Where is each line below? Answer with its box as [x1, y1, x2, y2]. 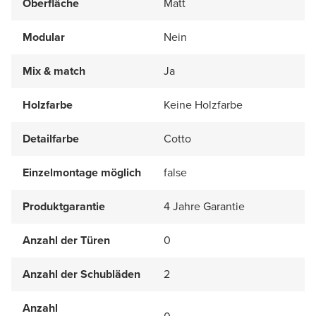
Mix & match [23, 62, 85, 79]
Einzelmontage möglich [23, 164, 141, 181]
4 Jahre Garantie [164, 197, 245, 214]
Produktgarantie [23, 197, 105, 214]
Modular [23, 28, 65, 45]
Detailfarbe [23, 130, 79, 147]
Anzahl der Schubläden [23, 265, 140, 282]
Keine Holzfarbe [164, 96, 243, 113]
